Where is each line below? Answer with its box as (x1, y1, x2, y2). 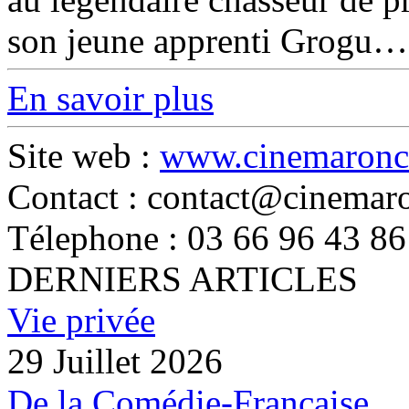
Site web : (7, 136, 160, 175)
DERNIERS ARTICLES (7, 259, 358, 299)
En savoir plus (7, 79, 214, 118)
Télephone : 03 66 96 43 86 (7, 218, 406, 257)
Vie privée (7, 300, 155, 340)
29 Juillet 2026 (7, 341, 223, 381)
